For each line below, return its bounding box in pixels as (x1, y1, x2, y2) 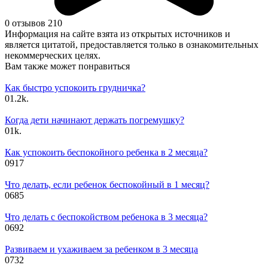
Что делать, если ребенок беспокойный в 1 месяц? (5, 179, 209, 190)
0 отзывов (5, 17, 45, 28)
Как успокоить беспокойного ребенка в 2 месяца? (5, 147, 208, 157)
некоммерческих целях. (5, 50, 100, 60)
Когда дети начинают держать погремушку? (5, 114, 184, 125)
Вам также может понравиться (5, 60, 130, 71)
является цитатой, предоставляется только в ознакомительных (5, 39, 258, 50)
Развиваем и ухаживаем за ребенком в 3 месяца (5, 243, 198, 254)
